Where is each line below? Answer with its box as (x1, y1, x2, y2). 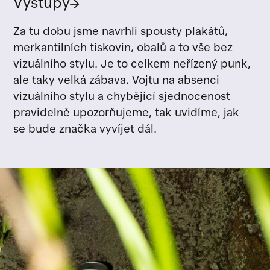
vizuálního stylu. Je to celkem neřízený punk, (13, 59, 251, 71)
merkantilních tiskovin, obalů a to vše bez (13, 43, 233, 54)
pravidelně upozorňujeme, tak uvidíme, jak (13, 108, 240, 119)
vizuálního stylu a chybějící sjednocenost (13, 92, 231, 103)
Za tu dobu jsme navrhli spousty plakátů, (13, 27, 228, 38)
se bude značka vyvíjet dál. (13, 124, 157, 136)
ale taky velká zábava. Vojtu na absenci (13, 75, 220, 87)
